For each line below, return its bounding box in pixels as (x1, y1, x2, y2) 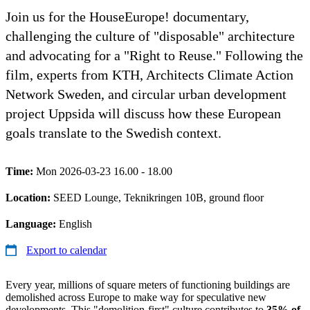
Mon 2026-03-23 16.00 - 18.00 (36, 165, 172, 177)
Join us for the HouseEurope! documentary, (6, 8, 249, 24)
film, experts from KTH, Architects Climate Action (6, 66, 293, 82)
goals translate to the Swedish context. (6, 125, 221, 140)
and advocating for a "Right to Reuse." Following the (6, 47, 303, 63)
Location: (6, 191, 53, 203)
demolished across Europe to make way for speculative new (6, 291, 266, 303)
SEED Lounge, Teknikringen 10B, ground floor (53, 191, 264, 203)
